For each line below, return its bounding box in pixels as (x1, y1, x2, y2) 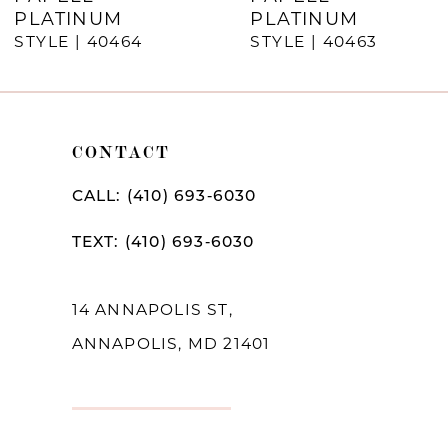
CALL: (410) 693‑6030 (71, 189, 257, 206)
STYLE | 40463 (250, 35, 378, 52)
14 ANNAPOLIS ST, (71, 302, 233, 319)
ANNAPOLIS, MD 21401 (71, 336, 271, 353)
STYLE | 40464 (14, 35, 143, 52)
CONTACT (71, 139, 171, 162)
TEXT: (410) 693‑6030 (71, 234, 255, 251)
